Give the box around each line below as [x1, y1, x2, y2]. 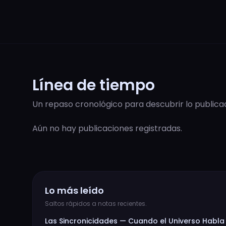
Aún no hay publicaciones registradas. [32, 122, 182, 134]
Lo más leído [45, 184, 104, 197]
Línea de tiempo [32, 74, 155, 96]
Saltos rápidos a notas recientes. [45, 199, 147, 208]
